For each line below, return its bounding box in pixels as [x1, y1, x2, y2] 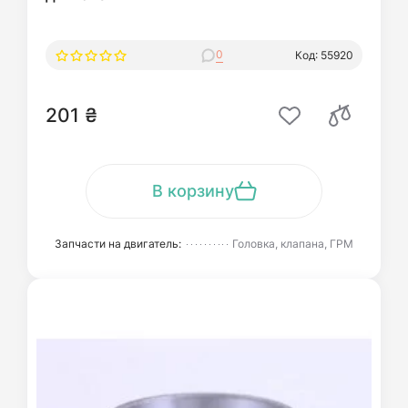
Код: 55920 [295, 47, 353, 62]
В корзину [151, 181, 234, 200]
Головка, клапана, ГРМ [232, 237, 353, 250]
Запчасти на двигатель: [55, 237, 181, 250]
